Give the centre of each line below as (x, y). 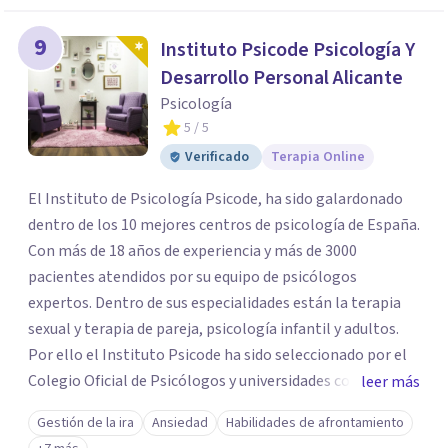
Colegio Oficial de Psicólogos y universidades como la (208, 381)
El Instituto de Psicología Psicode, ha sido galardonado (146, 199)
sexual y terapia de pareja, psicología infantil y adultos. (213, 329)
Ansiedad (180, 423)
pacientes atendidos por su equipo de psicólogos (192, 277)
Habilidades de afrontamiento (315, 423)
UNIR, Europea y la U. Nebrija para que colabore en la (206, 407)
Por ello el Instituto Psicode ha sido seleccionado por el (217, 355)
